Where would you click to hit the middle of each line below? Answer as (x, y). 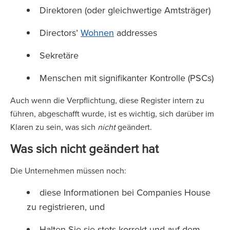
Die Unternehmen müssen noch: (69, 170)
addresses (137, 33)
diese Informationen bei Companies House (125, 192)
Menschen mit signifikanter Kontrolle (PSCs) (128, 78)
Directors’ (60, 33)
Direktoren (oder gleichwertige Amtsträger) (126, 10)
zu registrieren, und (67, 207)
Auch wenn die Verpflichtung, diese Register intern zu (107, 100)
